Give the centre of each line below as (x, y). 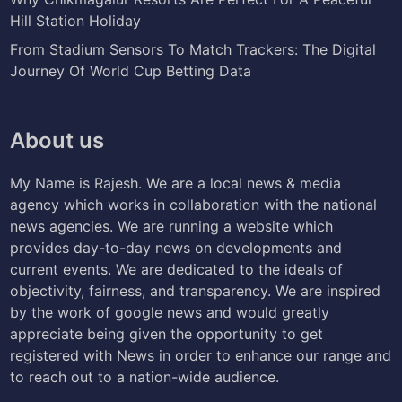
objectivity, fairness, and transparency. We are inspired (196, 290)
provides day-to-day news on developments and (176, 247)
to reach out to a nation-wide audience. (145, 376)
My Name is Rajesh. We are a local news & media (176, 183)
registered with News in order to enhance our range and (201, 355)
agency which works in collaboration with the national (194, 204)
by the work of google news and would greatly (170, 312)
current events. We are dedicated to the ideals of (177, 269)
